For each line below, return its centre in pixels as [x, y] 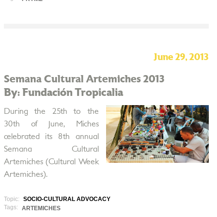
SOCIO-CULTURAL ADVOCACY [67, 199]
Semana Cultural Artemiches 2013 [84, 79]
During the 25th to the [51, 111]
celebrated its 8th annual [51, 137]
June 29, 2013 [181, 57]
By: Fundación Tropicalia [63, 93]
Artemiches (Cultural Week [51, 162]
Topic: [12, 199]
